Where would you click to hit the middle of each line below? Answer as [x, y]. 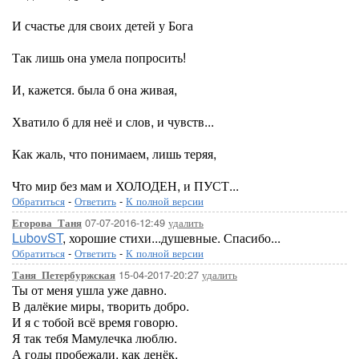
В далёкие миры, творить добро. [101, 306]
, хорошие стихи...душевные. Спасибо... [171, 238]
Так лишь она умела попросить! [99, 57]
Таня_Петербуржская [64, 275]
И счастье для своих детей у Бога [103, 25]
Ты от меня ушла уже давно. [89, 290]
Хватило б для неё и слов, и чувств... [113, 121]
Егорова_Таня [47, 223]
